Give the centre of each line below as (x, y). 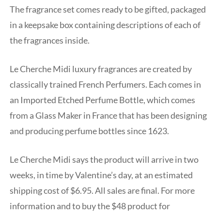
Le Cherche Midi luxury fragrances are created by (101, 69)
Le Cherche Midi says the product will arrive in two (104, 159)
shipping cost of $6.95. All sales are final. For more (102, 190)
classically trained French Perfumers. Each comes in (105, 84)
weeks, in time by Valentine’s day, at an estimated (101, 175)
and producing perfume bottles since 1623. (89, 131)
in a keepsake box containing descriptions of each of (105, 24)
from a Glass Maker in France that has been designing (108, 115)
